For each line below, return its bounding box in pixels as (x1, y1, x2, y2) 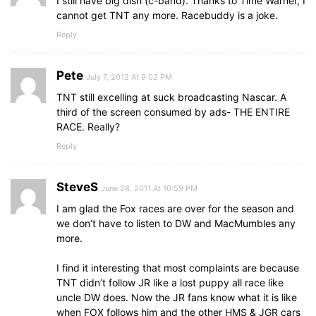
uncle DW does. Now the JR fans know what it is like (56, 291, 297, 304)
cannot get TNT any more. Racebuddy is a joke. (56, 9, 278, 22)
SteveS (56, 180, 98, 195)
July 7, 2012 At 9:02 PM (86, 72, 172, 83)
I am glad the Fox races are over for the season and (56, 202, 294, 215)
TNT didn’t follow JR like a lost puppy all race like (56, 276, 284, 289)
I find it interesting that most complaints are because (56, 262, 299, 274)
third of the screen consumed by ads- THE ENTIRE (56, 106, 290, 119)
